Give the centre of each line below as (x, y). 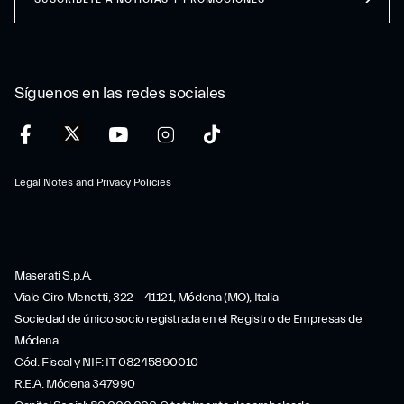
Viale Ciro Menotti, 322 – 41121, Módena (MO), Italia (147, 298)
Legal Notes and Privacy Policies (93, 182)
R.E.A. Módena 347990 (75, 384)
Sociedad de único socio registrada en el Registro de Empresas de (188, 319)
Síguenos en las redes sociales (120, 93)
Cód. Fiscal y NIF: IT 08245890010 (106, 363)
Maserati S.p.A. (53, 276)
